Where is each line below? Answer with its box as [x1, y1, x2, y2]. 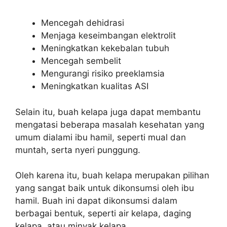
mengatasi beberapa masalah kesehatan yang [15, 119, 204, 130]
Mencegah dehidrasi [41, 18, 124, 28]
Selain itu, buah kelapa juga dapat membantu [15, 106, 201, 117]
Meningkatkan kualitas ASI [41, 81, 148, 91]
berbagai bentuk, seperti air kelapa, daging [15, 208, 191, 218]
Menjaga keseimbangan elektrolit [41, 30, 176, 41]
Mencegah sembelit [41, 56, 121, 66]
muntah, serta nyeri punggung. [15, 144, 140, 155]
